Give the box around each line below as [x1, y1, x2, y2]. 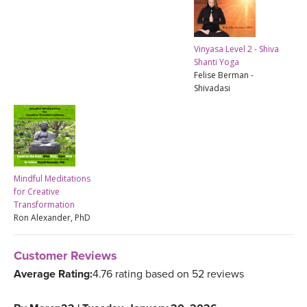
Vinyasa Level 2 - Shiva [194, 42, 279, 55]
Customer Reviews [14, 247, 117, 263]
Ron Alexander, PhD [14, 211, 90, 223]
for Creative [14, 185, 60, 197]
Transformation [14, 198, 75, 210]
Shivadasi [194, 82, 230, 94]
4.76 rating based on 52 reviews [93, 267, 244, 281]
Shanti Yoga [194, 56, 239, 68]
